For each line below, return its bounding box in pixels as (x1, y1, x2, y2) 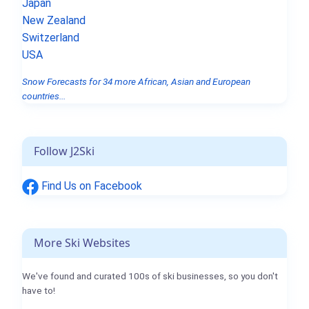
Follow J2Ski (34, 143, 94, 159)
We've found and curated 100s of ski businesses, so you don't (22, 270, 278, 281)
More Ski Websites (34, 235, 130, 250)
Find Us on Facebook (39, 179, 142, 193)
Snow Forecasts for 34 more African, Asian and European (22, 76, 250, 88)
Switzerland (22, 31, 79, 45)
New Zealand (22, 14, 86, 28)
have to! (22, 284, 55, 296)
